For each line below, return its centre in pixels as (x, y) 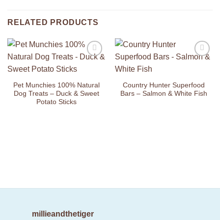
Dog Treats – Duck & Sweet (56, 94)
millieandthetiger (63, 214)
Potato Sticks (56, 102)
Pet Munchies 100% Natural (56, 85)
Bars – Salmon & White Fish (164, 94)
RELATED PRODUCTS (53, 22)
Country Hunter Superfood (164, 85)
